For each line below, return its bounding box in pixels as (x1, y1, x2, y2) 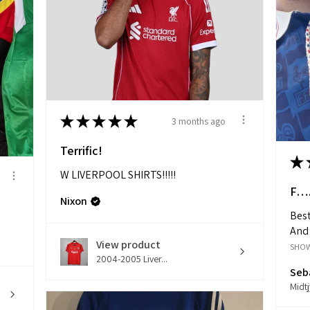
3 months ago (172, 114, 226, 127)
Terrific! (60, 143, 102, 159)
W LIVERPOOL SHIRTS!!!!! (60, 167, 176, 183)
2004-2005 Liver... (96, 253, 167, 266)
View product (96, 237, 161, 253)
